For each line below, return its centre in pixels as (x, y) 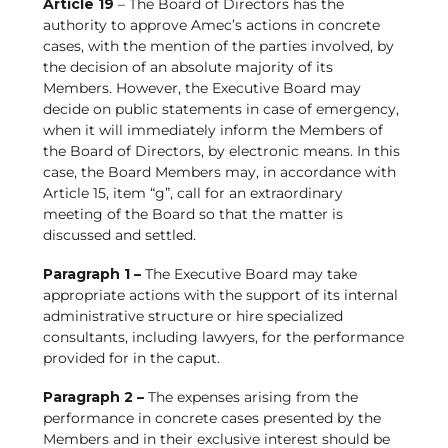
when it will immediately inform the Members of (212, 130)
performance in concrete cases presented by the (211, 418)
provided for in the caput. (131, 358)
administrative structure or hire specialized (192, 316)
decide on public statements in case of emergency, (220, 109)
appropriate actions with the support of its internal (220, 295)
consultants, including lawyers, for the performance (223, 337)
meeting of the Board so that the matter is (192, 214)
